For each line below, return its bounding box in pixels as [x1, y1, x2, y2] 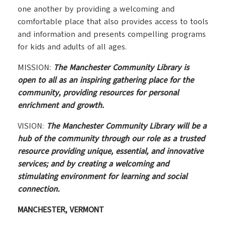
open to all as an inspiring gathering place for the [18, 75, 194, 86]
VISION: [18, 121, 46, 132]
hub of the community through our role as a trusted [18, 133, 205, 144]
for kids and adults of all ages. [18, 41, 127, 52]
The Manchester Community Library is [53, 62, 189, 73]
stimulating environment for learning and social [18, 171, 187, 182]
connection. [18, 184, 62, 195]
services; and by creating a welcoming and [18, 158, 169, 169]
